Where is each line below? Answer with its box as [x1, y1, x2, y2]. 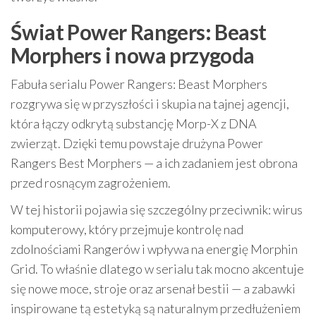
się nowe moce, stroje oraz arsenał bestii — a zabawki [11, 280, 296, 296]
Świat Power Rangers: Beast [11, 18, 267, 44]
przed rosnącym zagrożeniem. [11, 174, 171, 190]
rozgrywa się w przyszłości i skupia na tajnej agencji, [11, 95, 289, 111]
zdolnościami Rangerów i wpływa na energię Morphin [11, 241, 298, 257]
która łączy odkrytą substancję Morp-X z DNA [11, 115, 257, 131]
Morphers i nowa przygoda [11, 42, 255, 68]
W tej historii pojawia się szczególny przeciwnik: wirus [11, 201, 303, 217]
